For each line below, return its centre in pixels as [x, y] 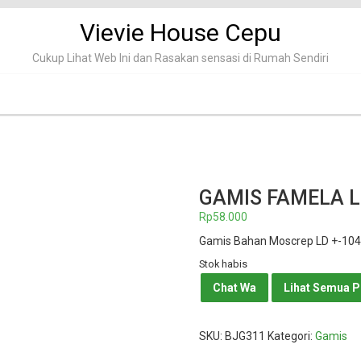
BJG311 [245, 336]
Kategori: [291, 336]
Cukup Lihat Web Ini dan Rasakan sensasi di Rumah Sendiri [180, 58]
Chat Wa [234, 288]
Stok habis [223, 264]
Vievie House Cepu [180, 33]
